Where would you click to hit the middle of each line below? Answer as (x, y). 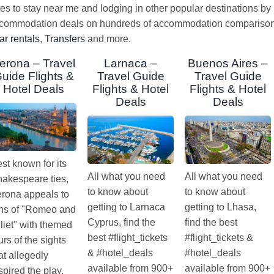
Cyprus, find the (122, 223)
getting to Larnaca (127, 207)
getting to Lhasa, (221, 207)
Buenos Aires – (228, 64)
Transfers (65, 39)
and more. (108, 39)
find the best (211, 223)
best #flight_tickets (128, 238)
